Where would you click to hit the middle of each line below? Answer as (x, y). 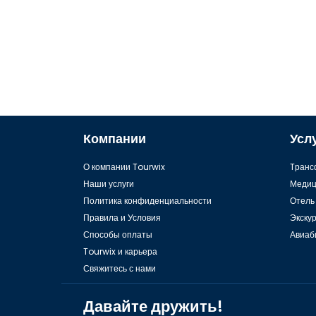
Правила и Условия (122, 218)
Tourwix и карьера (120, 252)
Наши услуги (109, 184)
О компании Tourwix (124, 167)
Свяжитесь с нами (120, 269)
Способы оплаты (118, 235)
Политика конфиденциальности (147, 201)
